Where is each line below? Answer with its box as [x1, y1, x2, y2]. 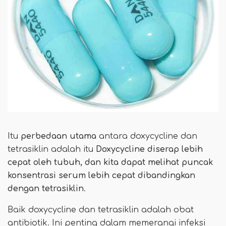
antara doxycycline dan [96, 131, 197, 141]
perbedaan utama [21, 131, 96, 141]
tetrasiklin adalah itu [8, 144, 96, 154]
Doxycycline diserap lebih [96, 144, 203, 154]
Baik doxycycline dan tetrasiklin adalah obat [8, 205, 194, 214]
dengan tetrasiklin [8, 184, 84, 193]
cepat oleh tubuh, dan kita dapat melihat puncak [8, 157, 213, 167]
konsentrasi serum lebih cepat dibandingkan [8, 171, 195, 180]
